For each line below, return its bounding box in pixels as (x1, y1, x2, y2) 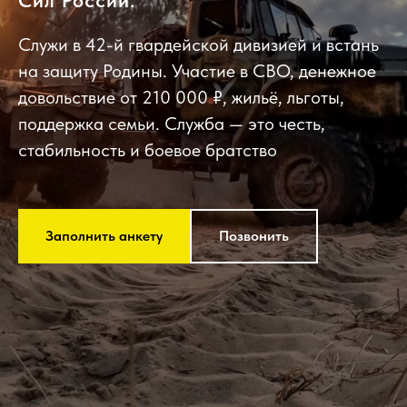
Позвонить (219, 226, 289, 244)
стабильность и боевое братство (18, 139, 277, 161)
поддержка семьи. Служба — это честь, (18, 113, 325, 134)
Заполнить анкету (45, 226, 163, 244)
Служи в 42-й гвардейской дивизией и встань (18, 34, 379, 55)
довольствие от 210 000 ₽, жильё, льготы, (18, 86, 344, 108)
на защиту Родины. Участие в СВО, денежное (18, 60, 376, 82)
